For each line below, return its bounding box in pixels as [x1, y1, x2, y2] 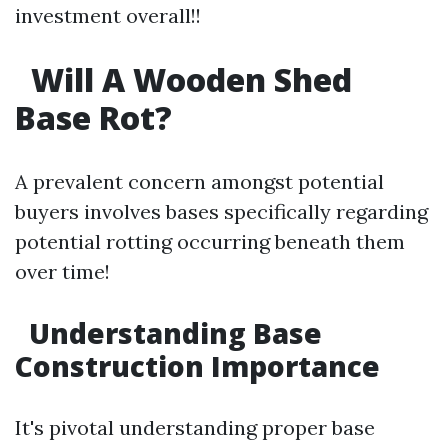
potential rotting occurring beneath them [15, 229, 405, 254]
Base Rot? [15, 96, 172, 139]
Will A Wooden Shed [23, 58, 352, 101]
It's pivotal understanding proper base [15, 415, 375, 440]
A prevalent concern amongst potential [15, 169, 384, 194]
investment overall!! [15, 3, 201, 28]
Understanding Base [22, 314, 322, 352]
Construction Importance [15, 347, 380, 385]
